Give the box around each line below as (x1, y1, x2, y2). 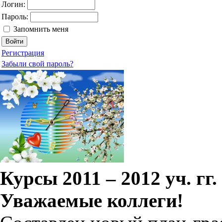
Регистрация (1, 49, 44, 57)
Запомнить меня (13, 25, 68, 33)
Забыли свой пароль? (1, 59, 73, 68)
